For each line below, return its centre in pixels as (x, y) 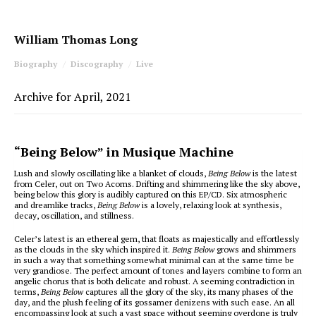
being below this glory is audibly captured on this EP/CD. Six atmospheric (151, 194)
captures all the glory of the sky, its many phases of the (188, 292)
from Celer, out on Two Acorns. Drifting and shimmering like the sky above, (157, 184)
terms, (28, 292)
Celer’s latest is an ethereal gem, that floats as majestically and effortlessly (157, 239)
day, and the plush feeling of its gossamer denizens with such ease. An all (154, 302)
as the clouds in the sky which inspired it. (93, 249)
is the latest (274, 173)
